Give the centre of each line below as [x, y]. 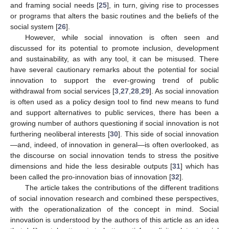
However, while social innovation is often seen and [122, 37]
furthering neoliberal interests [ [60, 134]
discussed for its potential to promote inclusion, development [114, 48]
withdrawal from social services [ [62, 91]
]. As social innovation [184, 91]
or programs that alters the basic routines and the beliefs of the [114, 16]
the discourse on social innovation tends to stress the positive [114, 155]
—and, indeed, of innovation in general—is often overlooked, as [114, 145]
